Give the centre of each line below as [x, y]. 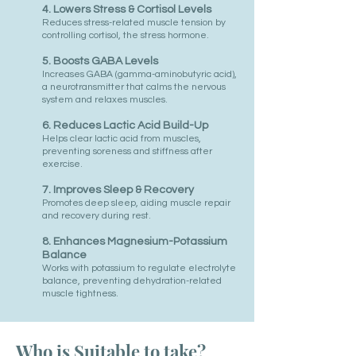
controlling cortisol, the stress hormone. [126, 35]
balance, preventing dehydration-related [132, 281]
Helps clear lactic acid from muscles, [122, 139]
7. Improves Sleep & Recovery [118, 190]
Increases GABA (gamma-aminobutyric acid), [139, 74]
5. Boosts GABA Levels [100, 61]
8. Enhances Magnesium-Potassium [135, 242]
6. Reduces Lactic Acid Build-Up [125, 126]
